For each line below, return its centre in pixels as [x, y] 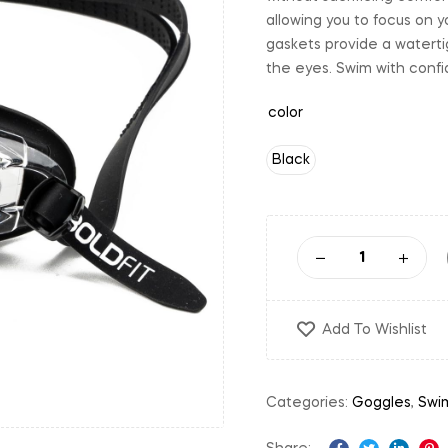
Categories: [309, 403]
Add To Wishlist [374, 329]
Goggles [381, 403]
